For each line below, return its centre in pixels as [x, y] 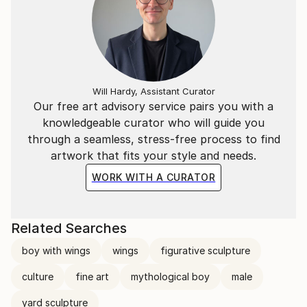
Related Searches [69, 229]
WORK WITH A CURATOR [153, 177]
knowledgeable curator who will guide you [153, 123]
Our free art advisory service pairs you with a [153, 107]
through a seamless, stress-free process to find [153, 139]
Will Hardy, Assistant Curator [153, 91]
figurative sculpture [205, 251]
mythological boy [170, 277]
